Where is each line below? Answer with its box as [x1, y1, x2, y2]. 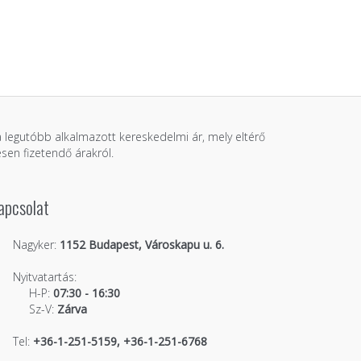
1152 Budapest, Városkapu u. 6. [56, 237, 224, 252]
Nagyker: [13, 237, 56, 252]
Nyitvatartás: [13, 269, 77, 284]
